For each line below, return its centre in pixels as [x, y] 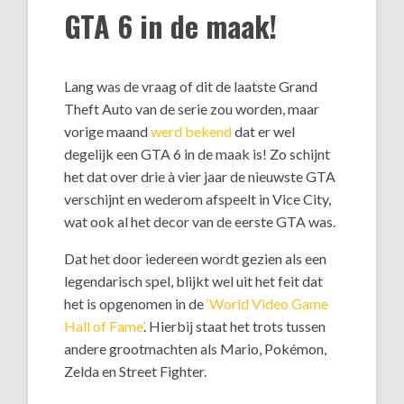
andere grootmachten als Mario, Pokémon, [196, 349]
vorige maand [108, 132]
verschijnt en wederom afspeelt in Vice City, [198, 199]
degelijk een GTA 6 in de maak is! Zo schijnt [197, 154]
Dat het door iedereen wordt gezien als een [196, 259]
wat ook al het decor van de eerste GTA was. [200, 222]
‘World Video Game [268, 304]
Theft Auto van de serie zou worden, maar [192, 109]
